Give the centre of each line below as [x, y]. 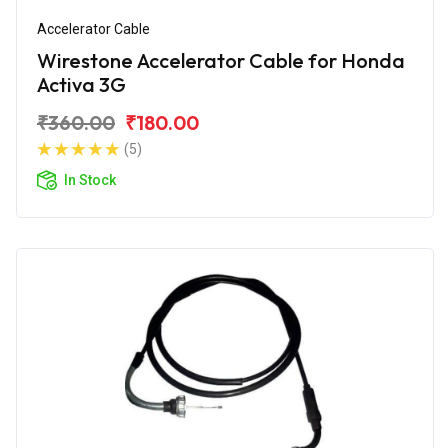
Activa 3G [81, 84]
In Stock [90, 179]
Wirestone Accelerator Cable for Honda [221, 60]
